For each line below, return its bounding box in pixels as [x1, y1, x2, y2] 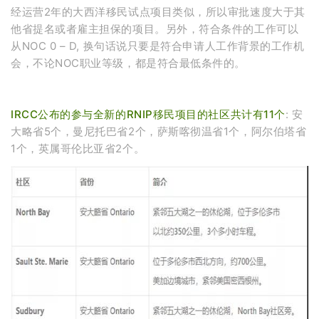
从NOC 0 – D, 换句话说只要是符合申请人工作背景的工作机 [11, 39, 305, 53]
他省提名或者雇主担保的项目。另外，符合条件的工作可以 [11, 22, 299, 36]
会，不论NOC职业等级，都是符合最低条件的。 [11, 56, 246, 70]
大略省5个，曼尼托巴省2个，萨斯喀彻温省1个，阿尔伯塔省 [11, 125, 307, 139]
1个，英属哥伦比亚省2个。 [11, 142, 145, 156]
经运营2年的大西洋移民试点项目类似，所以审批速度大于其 [11, 5, 305, 19]
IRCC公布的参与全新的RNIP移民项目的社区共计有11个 [11, 108, 286, 122]
